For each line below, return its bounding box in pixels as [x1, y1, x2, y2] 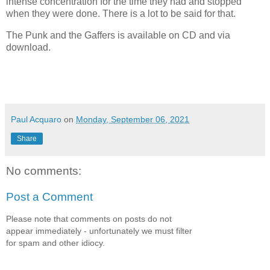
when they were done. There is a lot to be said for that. [6, 8, 236, 19]
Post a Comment [6, 190, 93, 204]
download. [6, 42, 51, 52]
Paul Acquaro [11, 114, 61, 124]
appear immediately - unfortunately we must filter [6, 225, 192, 236]
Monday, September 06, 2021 [76, 114, 189, 124]
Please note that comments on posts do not [6, 213, 172, 224]
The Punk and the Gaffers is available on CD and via [6, 30, 230, 40]
